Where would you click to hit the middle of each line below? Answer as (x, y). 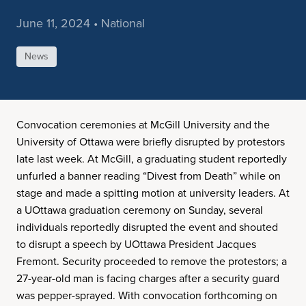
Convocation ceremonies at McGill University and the (143, 125)
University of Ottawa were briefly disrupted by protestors (151, 142)
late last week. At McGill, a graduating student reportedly (152, 159)
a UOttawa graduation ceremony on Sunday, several (140, 210)
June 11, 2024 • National (81, 23)
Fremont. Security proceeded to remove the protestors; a (152, 261)
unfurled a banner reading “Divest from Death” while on (149, 176)
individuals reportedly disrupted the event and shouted (147, 227)
